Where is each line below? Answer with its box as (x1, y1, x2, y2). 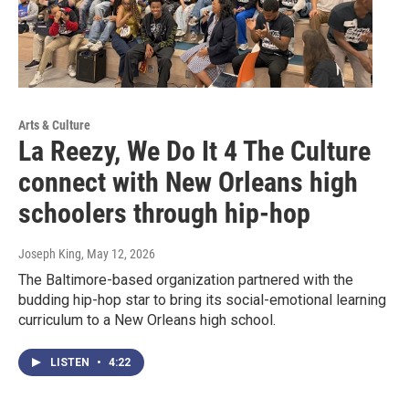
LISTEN (50, 355, 92, 369)
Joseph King (18, 246, 81, 261)
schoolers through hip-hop (18, 196, 310, 229)
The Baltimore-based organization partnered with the (18, 270, 353, 288)
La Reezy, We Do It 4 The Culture (18, 134, 371, 167)
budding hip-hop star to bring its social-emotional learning (18, 290, 386, 309)
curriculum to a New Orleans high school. (18, 310, 276, 329)
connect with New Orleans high (18, 165, 358, 198)
